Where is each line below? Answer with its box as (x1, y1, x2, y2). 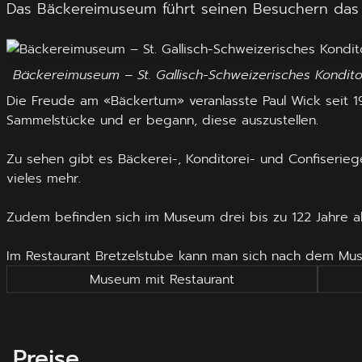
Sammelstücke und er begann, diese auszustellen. (6, 110, 318, 130)
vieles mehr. (6, 168, 81, 188)
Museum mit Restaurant (90, 269, 235, 289)
